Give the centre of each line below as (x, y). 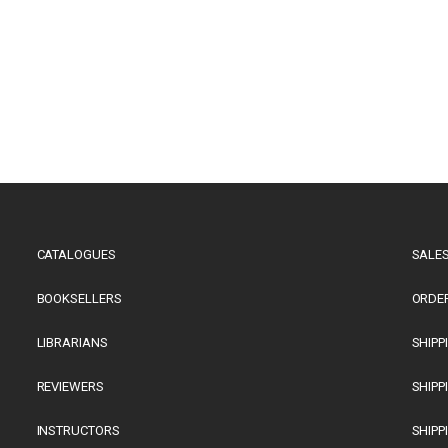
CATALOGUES (76, 254)
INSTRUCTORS (78, 430)
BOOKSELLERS (79, 298)
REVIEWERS (70, 386)
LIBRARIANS (72, 342)
